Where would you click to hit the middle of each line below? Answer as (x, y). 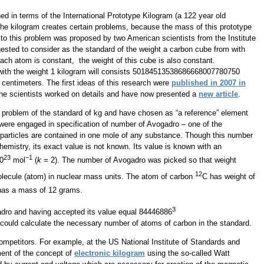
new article (218, 94)
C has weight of (229, 177)
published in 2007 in (209, 83)
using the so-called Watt (187, 253)
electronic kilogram (110, 253)
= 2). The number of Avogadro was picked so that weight (139, 160)
